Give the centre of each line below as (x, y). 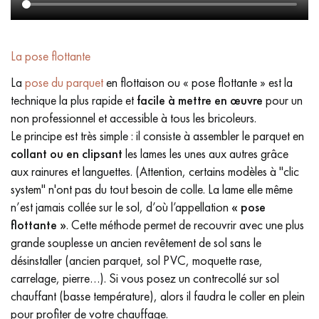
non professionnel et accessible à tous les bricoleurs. (134, 118)
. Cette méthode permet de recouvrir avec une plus (185, 225)
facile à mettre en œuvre (200, 100)
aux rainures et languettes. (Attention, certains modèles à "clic (155, 171)
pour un (283, 100)
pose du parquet (64, 82)
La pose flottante (51, 56)
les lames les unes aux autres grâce (205, 153)
